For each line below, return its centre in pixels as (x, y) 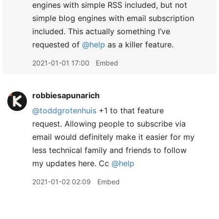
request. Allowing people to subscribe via (109, 124)
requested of (57, 44)
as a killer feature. (139, 44)
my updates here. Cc (72, 163)
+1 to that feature (130, 110)
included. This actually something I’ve (101, 31)
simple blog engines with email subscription (113, 18)
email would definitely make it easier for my (113, 137)
